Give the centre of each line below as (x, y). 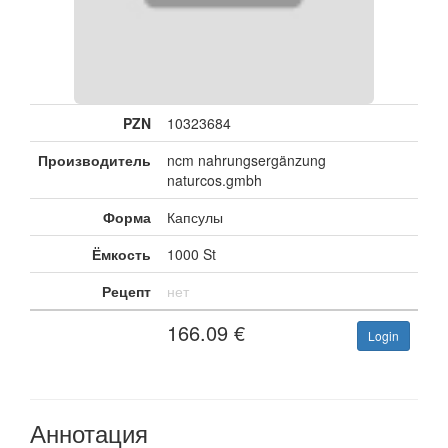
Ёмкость (121, 254)
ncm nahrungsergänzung (246, 160)
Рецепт (126, 291)
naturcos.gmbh (214, 180)
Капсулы (195, 217)
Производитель (94, 160)
